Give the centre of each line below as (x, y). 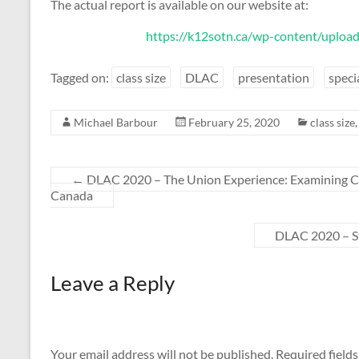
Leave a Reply (113, 283)
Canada (72, 196)
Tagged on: (81, 78)
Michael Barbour (116, 123)
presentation (274, 78)
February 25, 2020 (234, 123)
